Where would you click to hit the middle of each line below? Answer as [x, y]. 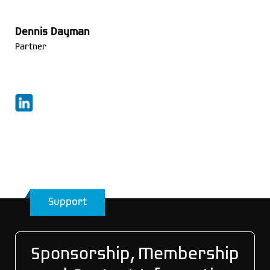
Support [67, 202]
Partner [30, 47]
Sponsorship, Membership [135, 255]
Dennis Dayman [52, 32]
